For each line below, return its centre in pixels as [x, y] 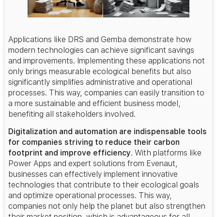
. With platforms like [166, 153]
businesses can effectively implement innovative [93, 174]
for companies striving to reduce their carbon [94, 142]
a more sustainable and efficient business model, [94, 103]
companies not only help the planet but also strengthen [107, 206]
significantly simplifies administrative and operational [100, 82]
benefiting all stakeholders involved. [72, 114]
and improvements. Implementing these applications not [107, 61]
